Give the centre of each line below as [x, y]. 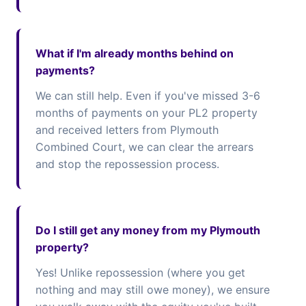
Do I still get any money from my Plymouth [148, 230]
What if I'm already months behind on [135, 53]
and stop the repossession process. [127, 164]
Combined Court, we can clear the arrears [144, 147]
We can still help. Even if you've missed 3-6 [148, 96]
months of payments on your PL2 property [147, 113]
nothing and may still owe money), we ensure [153, 290]
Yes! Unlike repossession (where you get [140, 273]
